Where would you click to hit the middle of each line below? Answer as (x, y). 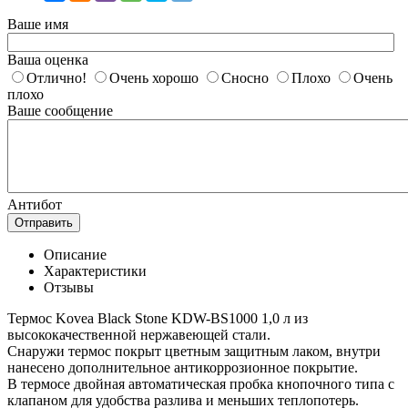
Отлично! (56, 77)
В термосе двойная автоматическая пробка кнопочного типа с (201, 383)
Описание (75, 254)
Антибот (35, 204)
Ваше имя (38, 24)
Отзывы (69, 287)
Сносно (245, 77)
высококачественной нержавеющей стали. (139, 334)
